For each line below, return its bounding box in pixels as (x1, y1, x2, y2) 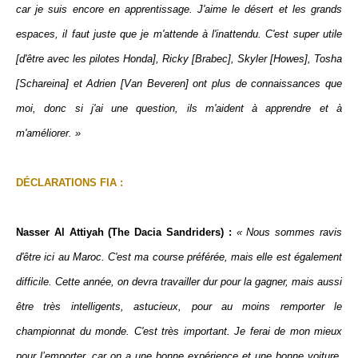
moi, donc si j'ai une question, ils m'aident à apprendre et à (16, 102, 342, 114)
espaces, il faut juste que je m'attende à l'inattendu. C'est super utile (16, 28, 342, 40)
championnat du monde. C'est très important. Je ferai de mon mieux (16, 325, 342, 337)
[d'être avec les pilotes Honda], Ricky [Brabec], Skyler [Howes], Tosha (16, 53, 342, 65)
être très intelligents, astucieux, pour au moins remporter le (16, 300, 342, 312)
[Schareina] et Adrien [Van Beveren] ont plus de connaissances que (16, 78, 342, 89)
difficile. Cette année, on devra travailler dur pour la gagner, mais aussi (16, 276, 342, 288)
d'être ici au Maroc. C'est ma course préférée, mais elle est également (16, 251, 342, 263)
